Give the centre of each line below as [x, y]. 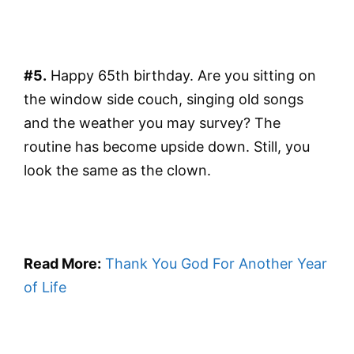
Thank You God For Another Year [216, 264]
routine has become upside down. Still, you [167, 147]
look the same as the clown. [117, 171]
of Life [45, 288]
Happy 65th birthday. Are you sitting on [181, 76]
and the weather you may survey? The [152, 123]
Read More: [62, 264]
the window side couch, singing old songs [164, 100]
